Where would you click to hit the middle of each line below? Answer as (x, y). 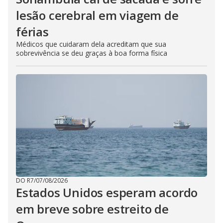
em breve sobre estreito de (92, 209)
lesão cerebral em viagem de (97, 15)
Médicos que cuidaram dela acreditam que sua (91, 44)
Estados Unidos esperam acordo (107, 192)
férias (32, 31)
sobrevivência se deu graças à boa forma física (92, 53)
